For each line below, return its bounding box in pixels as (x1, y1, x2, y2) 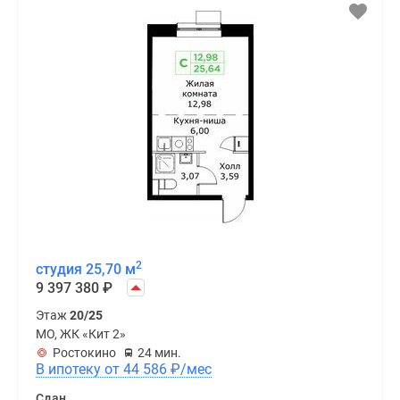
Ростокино (53, 346, 116, 360)
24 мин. (137, 346, 181, 360)
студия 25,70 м (36, 261, 136, 278)
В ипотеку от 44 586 (123, 361, 171, 378)
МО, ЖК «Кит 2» (36, 327, 126, 341)
